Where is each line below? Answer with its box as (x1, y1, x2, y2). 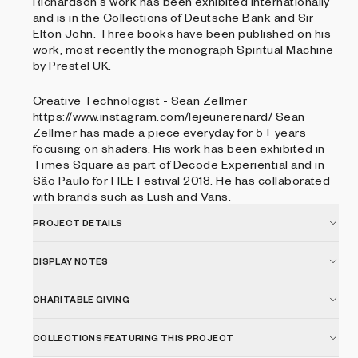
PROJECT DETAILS (33, 217, 123, 228)
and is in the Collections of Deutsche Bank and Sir (33, 10, 313, 24)
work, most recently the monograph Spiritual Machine (33, 42, 334, 56)
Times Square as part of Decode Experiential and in (33, 157, 324, 171)
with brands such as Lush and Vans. (33, 189, 232, 203)
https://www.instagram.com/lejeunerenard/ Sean (33, 109, 305, 123)
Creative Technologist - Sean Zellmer (33, 93, 248, 107)
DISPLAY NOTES (33, 256, 109, 266)
